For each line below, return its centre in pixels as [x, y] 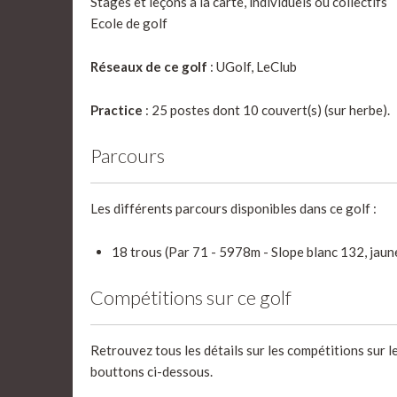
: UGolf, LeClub [252, 66]
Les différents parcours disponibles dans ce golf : [234, 208]
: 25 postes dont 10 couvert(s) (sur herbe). [266, 110]
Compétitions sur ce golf [191, 297]
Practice [117, 110]
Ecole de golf [129, 23]
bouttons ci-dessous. [152, 371]
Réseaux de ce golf [149, 66]
